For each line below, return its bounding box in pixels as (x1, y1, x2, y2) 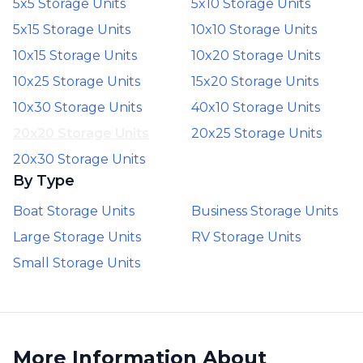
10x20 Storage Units (191, 48, 320, 63)
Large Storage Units (13, 229, 141, 245)
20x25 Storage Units (191, 126, 322, 141)
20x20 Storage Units (13, 126, 149, 141)
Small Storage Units (13, 255, 140, 271)
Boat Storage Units (13, 203, 135, 219)
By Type (13, 172, 75, 190)
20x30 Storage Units (13, 152, 145, 167)
